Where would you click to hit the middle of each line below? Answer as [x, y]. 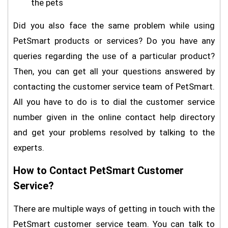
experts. [30, 148]
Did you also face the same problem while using [114, 25]
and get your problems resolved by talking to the [114, 132]
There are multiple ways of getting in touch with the [114, 209]
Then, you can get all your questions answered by [114, 71]
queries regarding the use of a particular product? [114, 56]
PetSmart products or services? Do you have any [114, 41]
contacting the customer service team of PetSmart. [114, 87]
